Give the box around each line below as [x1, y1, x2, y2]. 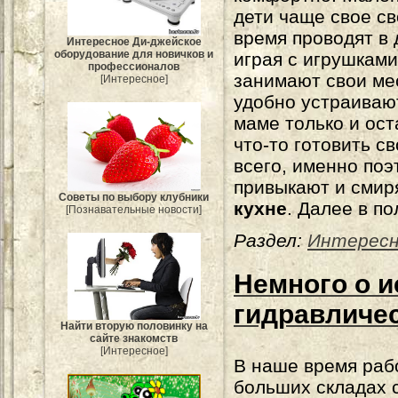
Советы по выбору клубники [59, 190, 210, 203]
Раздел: [234, 230, 302, 251]
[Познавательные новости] [66, 203, 203, 216]
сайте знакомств [90, 332, 179, 346]
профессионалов [88, 60, 180, 73]
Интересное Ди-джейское [67, 35, 202, 48]
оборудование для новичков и [54, 47, 214, 60]
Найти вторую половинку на [60, 320, 208, 333]
